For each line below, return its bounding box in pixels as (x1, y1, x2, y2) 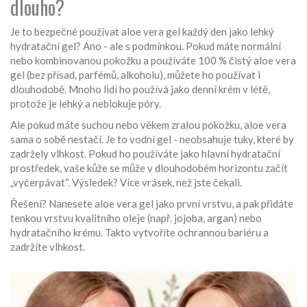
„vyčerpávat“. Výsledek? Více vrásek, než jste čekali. (10, 176, 242, 189)
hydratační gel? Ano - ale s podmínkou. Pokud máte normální (10, 40, 281, 53)
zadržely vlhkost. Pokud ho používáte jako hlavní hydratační (10, 147, 280, 160)
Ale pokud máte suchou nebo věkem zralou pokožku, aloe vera (10, 119, 286, 132)
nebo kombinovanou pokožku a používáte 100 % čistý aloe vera (10, 54, 296, 67)
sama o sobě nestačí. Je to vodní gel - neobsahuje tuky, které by (10, 133, 294, 146)
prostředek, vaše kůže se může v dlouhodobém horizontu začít (10, 162, 288, 175)
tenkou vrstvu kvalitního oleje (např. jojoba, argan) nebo (10, 212, 262, 225)
